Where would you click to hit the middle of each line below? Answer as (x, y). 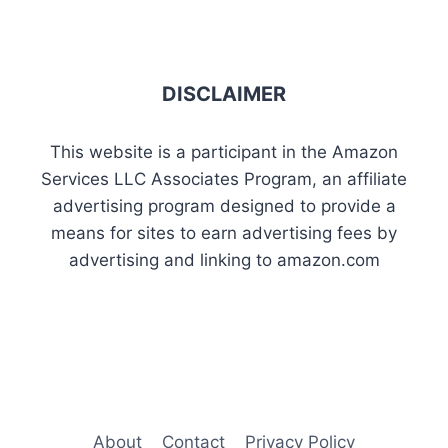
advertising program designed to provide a (224, 206)
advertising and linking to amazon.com (224, 260)
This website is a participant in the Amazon (224, 152)
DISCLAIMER (224, 94)
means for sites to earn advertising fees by (224, 233)
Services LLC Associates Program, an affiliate (224, 179)
